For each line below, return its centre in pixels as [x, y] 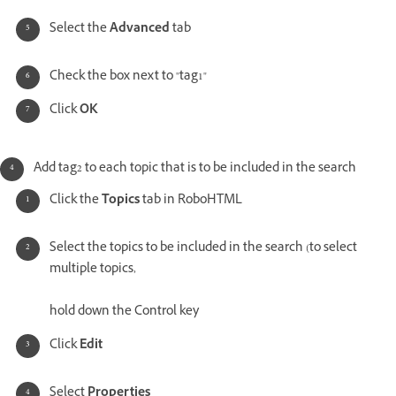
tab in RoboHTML [192, 202]
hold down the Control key [124, 313]
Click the [76, 202]
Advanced [141, 30]
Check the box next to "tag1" [128, 78]
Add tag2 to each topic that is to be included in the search [195, 170]
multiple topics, [93, 270]
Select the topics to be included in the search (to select [203, 249]
